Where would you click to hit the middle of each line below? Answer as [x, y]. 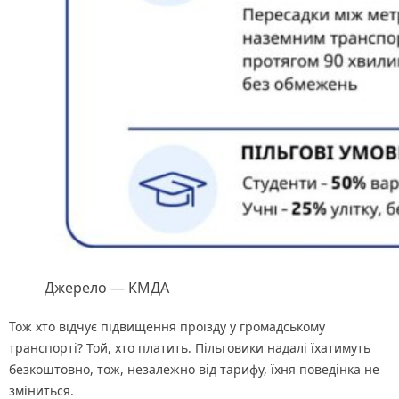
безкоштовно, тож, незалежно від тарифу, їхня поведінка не [194, 370]
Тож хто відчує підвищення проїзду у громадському [167, 327]
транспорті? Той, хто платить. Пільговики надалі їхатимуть [190, 348]
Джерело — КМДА [107, 288]
